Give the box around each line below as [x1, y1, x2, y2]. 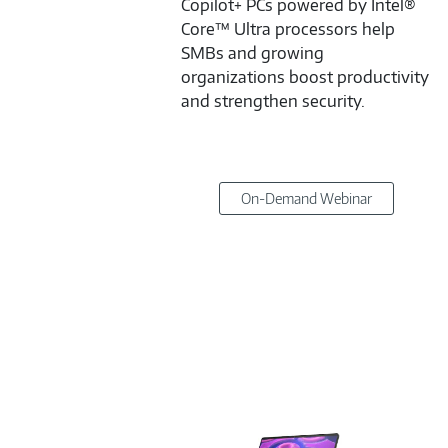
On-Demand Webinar [240, 190, 372, 208]
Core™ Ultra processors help [181, 18, 395, 39]
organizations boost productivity [181, 66, 429, 87]
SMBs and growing [181, 42, 324, 63]
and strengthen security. [181, 90, 365, 111]
